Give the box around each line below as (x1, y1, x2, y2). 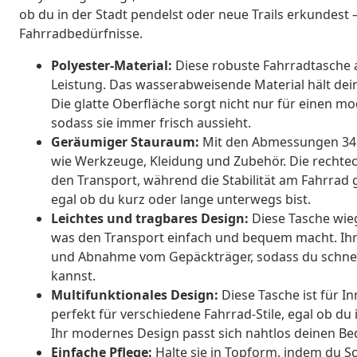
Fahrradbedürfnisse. (19, 24, 143, 42)
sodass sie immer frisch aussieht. (51, 113, 251, 131)
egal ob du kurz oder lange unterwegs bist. (51, 190, 311, 208)
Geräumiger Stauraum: (51, 132, 199, 151)
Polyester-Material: (51, 56, 172, 74)
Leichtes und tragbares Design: (51, 209, 249, 227)
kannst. (51, 266, 96, 284)
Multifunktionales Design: (51, 285, 218, 304)
